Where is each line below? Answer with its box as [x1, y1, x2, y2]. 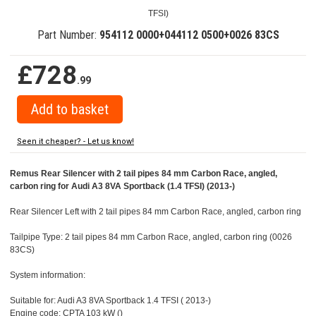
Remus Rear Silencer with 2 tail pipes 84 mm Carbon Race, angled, [10, 169, 277, 179]
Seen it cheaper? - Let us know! [17, 137, 134, 147]
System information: [10, 270, 85, 281]
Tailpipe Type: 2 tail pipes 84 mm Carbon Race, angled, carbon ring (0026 [10, 232, 292, 243]
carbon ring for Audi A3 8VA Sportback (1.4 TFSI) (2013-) [10, 181, 235, 192]
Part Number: [37, 28, 99, 42]
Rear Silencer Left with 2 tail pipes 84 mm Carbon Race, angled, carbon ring [10, 207, 301, 217]
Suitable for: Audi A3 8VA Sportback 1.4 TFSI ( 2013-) [10, 296, 211, 306]
